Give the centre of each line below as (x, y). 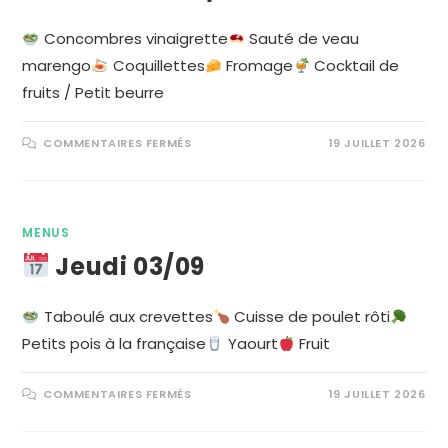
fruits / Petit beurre (93, 92)
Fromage (257, 65)
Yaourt (250, 343)
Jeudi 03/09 (127, 266)
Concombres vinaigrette (133, 38)
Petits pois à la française (114, 343)
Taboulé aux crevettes (126, 316)
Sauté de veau (301, 38)
